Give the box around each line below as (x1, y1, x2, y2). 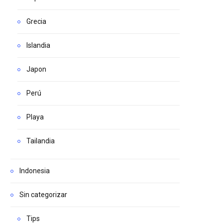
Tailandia (26, 136, 55, 145)
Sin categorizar (19, 190, 67, 199)
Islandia (26, 41, 50, 49)
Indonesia (19, 166, 50, 175)
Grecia (26, 17, 46, 25)
